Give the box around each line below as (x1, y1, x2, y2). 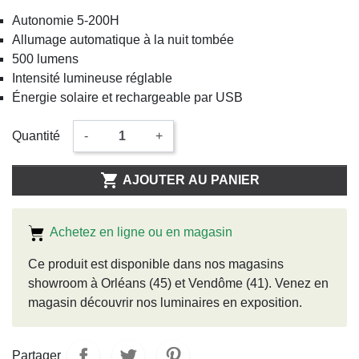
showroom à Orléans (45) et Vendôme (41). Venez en (28, 276, 329, 290)
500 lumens (12, 51, 79, 66)
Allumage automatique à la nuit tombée (12, 32, 234, 46)
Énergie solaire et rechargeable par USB (12, 90, 243, 104)
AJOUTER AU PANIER (122, 172, 260, 187)
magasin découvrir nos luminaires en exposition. (28, 295, 305, 309)
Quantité (12, 128, 60, 143)
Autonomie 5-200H (12, 13, 119, 27)
